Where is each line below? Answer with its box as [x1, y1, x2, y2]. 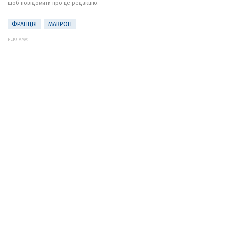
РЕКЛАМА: [8, 37, 28, 42]
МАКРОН [48, 21, 72, 28]
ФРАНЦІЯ [12, 21, 37, 28]
